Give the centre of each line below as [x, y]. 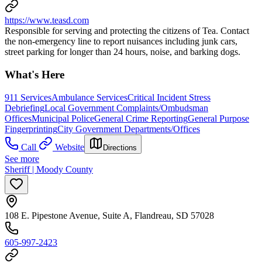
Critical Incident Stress [169, 97]
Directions [120, 147]
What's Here [35, 75]
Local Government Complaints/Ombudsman [126, 108]
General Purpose [218, 118]
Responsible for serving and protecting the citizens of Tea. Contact [127, 31]
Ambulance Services [89, 97]
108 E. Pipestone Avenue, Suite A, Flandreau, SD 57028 [109, 215]
